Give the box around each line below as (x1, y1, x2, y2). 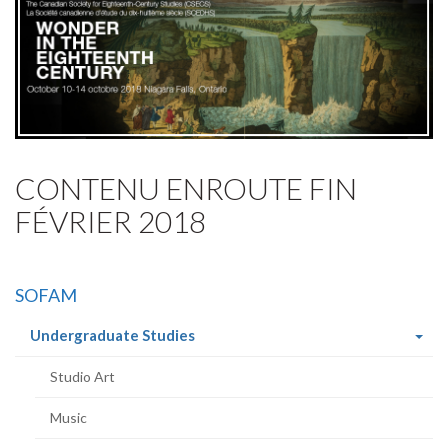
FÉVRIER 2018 (15, 202, 206, 239)
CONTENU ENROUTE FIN (15, 169, 357, 206)
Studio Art (50, 367, 115, 385)
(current (194, 324, 253, 343)
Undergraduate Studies (30, 325, 195, 344)
